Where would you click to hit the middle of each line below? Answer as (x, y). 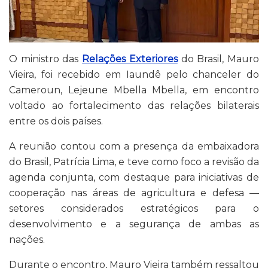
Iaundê (143, 75)
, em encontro (222, 90)
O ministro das (46, 59)
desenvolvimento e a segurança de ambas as (134, 224)
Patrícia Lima (84, 162)
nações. (27, 240)
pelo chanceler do (210, 75)
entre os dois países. (56, 121)
